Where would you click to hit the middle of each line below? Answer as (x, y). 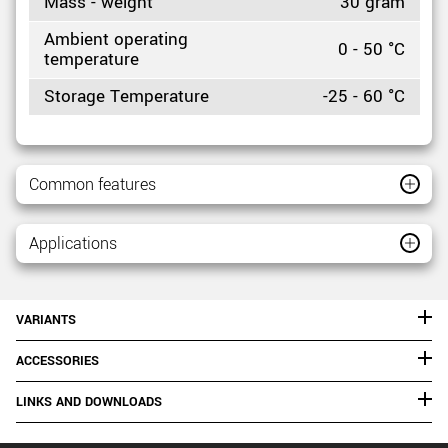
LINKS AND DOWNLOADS (89, 402)
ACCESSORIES (57, 361)
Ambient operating (115, 39)
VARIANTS (46, 320)
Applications (72, 243)
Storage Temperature (126, 96)
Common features (92, 184)
